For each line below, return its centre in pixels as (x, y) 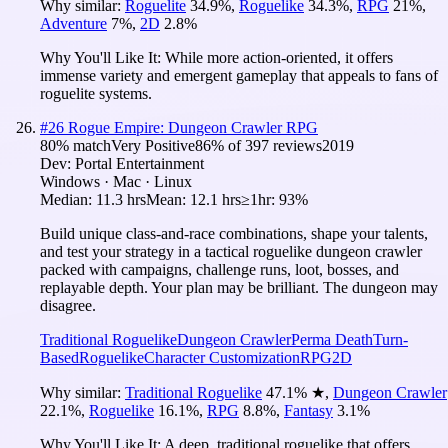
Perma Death (332, 339)
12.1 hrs (215, 199)
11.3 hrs (121, 199)
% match (83, 145)
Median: (68, 199)
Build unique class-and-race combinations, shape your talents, (234, 233)
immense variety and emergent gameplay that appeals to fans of (239, 75)
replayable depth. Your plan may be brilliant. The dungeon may (239, 287)
